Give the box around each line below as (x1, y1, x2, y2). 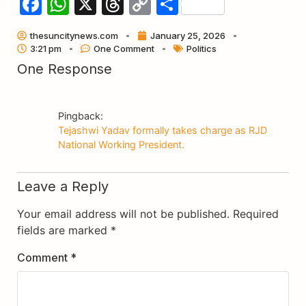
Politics (186, 42, 217, 54)
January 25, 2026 (150, 29, 225, 41)
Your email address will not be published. (17, 206, 229, 221)
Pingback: (58, 109, 103, 122)
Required (233, 206, 279, 221)
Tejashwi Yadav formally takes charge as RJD (58, 124, 267, 136)
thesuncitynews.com (30, 29, 118, 41)
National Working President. (58, 138, 184, 150)
